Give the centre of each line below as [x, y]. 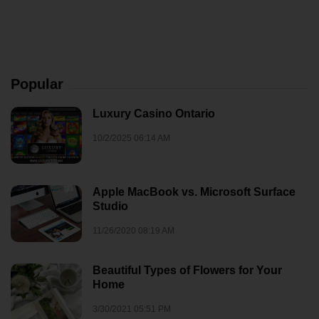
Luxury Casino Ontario [154, 114]
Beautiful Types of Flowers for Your [187, 270]
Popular [37, 84]
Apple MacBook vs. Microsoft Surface [194, 192]
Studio [110, 206]
